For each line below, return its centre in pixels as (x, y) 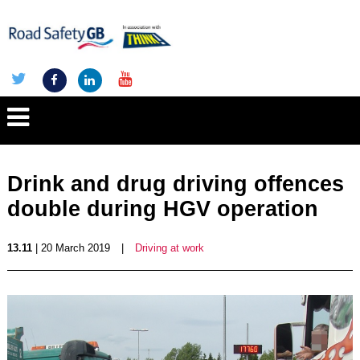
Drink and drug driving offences (175, 184)
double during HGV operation (162, 209)
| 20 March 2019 (71, 248)
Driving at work (169, 248)
